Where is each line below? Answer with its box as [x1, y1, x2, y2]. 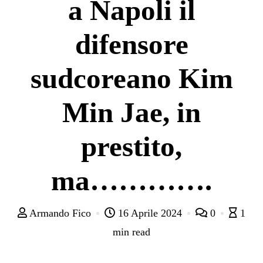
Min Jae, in [62, 96, 201, 129]
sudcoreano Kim [30, 62, 233, 95]
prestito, [81, 130, 182, 163]
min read [113, 225, 150, 238]
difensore [75, 28, 188, 60]
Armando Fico [27, 207, 94, 219]
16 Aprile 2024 [115, 207, 185, 219]
